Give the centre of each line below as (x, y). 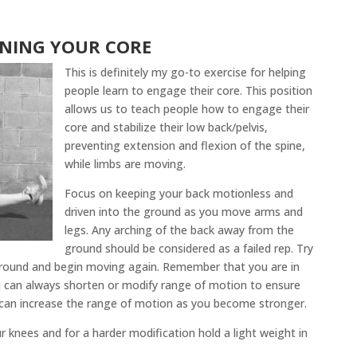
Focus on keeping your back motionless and (178, 194)
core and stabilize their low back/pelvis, (166, 127)
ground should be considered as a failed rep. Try (188, 249)
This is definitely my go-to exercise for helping (185, 73)
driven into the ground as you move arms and (183, 212)
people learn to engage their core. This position (188, 91)
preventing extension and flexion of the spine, (184, 146)
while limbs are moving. (125, 164)
